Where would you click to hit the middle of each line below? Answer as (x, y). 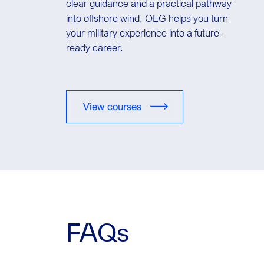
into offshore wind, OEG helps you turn (147, 18)
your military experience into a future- (145, 32)
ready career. (95, 47)
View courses (112, 106)
